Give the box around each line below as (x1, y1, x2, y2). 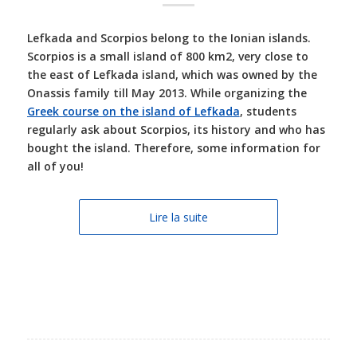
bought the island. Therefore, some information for (26, 139, 320, 155)
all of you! (26, 158, 84, 174)
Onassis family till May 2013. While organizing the (26, 84, 307, 100)
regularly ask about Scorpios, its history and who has (26, 121, 325, 137)
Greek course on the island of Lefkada (26, 103, 240, 119)
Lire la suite (148, 209, 208, 225)
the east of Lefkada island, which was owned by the (26, 66, 317, 82)
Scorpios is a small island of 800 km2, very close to (26, 48, 308, 64)
